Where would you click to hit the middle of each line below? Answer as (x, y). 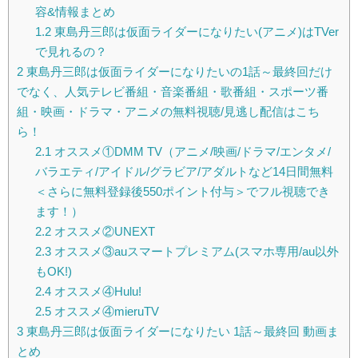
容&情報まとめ (75, 12)
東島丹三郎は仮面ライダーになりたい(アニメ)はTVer (195, 32)
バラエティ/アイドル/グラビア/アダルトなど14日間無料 (184, 172)
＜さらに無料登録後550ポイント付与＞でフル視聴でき (182, 192)
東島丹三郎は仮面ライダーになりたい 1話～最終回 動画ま (181, 332)
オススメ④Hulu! (96, 292)
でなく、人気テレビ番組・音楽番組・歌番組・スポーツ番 (173, 92)
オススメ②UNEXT (103, 232)
